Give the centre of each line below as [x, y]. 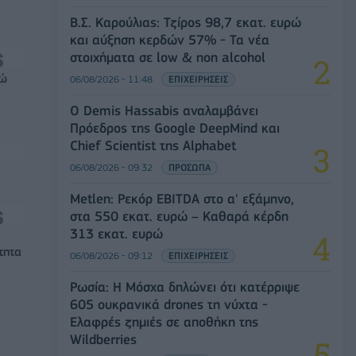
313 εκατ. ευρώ [116, 233]
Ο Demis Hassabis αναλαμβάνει [164, 110]
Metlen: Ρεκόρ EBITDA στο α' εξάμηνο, [182, 198]
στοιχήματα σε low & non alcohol [168, 57]
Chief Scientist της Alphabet [153, 145]
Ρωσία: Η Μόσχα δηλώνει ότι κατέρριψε [185, 286]
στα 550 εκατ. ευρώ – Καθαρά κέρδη [179, 216]
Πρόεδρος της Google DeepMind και [175, 128]
